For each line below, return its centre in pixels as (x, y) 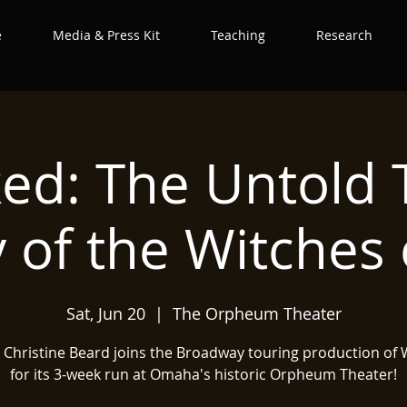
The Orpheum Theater (257, 313)
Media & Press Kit (106, 35)
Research (344, 35)
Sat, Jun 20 (105, 313)
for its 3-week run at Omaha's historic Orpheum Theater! (203, 374)
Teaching (238, 35)
